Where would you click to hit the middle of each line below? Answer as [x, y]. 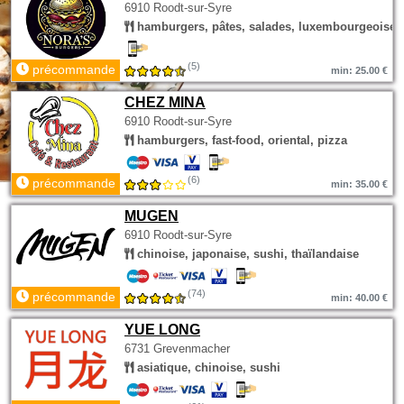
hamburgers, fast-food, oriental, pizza [240, 140]
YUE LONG [162, 330]
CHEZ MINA [165, 102]
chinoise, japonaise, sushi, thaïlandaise [246, 254]
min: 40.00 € [359, 298]
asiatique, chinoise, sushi [207, 367]
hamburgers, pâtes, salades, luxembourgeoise [265, 27]
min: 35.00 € [359, 184]
